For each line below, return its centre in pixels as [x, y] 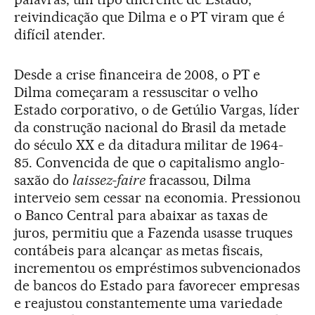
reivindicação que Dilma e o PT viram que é [150, 17]
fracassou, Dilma [198, 180]
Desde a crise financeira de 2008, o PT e [137, 75]
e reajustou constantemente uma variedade [149, 303]
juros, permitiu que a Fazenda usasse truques [154, 233]
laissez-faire [109, 180]
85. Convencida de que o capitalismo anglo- [150, 162]
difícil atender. [60, 34]
